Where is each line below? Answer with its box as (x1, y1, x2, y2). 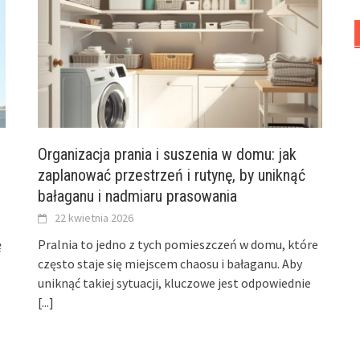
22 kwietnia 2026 (55, 210, 134, 225)
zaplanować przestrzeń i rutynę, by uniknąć (38, 165, 306, 185)
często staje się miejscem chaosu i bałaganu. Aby (38, 255, 303, 272)
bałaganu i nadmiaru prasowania (38, 186, 238, 206)
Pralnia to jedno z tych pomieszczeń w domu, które (38, 235, 319, 252)
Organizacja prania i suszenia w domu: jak (38, 144, 297, 164)
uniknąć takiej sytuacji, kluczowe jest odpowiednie (38, 274, 312, 291)
